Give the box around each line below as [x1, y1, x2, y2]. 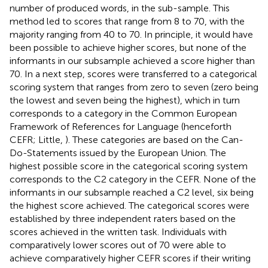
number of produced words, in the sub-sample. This [10, 2, 230, 14]
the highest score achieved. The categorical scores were [10, 199, 249, 211]
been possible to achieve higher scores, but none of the [10, 41, 246, 53]
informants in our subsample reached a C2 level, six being [10, 186, 254, 198]
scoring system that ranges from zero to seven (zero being [10, 81, 258, 93]
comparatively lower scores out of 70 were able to [10, 239, 226, 251]
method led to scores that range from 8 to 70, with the [10, 15, 245, 27]
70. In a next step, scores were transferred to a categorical [10, 68, 257, 80]
